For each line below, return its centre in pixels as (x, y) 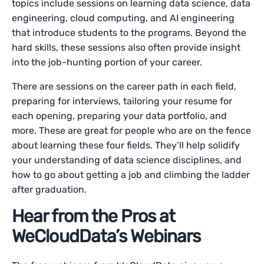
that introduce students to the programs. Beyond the (129, 32)
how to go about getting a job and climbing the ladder (131, 174)
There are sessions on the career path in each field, (124, 86)
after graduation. (51, 189)
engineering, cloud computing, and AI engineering (123, 18)
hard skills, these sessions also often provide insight (126, 47)
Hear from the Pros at (94, 216)
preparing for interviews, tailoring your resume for (122, 101)
